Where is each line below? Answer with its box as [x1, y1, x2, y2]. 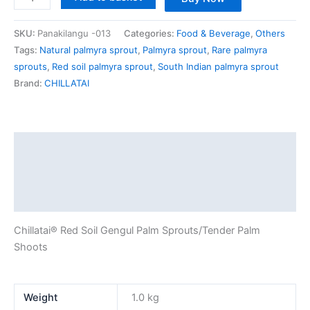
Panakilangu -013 [37, 28, 111, 39]
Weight [24, 291, 58, 304]
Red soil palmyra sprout [52, 61, 153, 73]
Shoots [14, 240, 48, 253]
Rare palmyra [212, 44, 267, 56]
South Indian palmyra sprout [158, 61, 279, 73]
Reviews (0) [14, 192, 73, 206]
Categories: [124, 28, 176, 39]
